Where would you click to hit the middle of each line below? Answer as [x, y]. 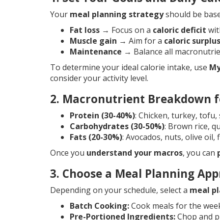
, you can [200, 153]
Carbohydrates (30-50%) [117, 126]
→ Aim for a [140, 41]
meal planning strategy [117, 14]
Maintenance [96, 52]
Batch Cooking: [99, 206]
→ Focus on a [126, 30]
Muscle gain [93, 41]
